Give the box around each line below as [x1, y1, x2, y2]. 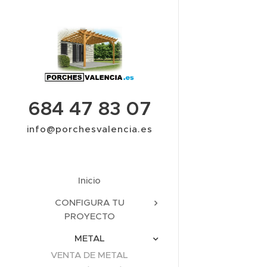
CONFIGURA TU [54, 196, 125, 208]
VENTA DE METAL [51, 249, 128, 260]
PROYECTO [64, 210, 115, 222]
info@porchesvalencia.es [26, 123, 153, 135]
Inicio [78, 174, 101, 186]
